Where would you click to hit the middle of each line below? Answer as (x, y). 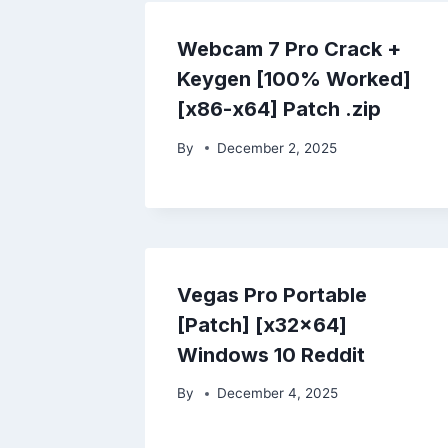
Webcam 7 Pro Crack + (289, 49)
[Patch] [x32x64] (262, 324)
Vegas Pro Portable (272, 294)
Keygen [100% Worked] (294, 79)
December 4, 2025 (278, 393)
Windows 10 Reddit (271, 354)
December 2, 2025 (277, 147)
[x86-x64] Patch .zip (279, 109)
